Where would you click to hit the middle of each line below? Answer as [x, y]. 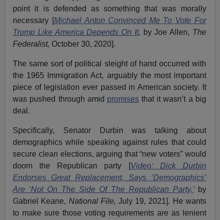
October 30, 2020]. [84, 44]
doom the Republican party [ [72, 165]
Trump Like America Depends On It [76, 32]
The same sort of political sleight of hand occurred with [110, 63]
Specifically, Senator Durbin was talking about [110, 130]
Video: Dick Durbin [168, 165]
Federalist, [32, 44]
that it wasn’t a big [172, 99]
